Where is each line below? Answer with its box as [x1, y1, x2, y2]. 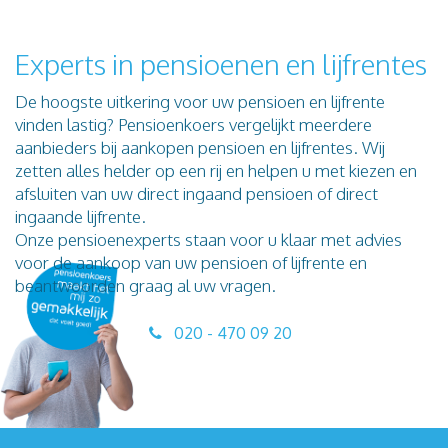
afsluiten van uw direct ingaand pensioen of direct [15, 183, 378, 205]
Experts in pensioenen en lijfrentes [15, 46, 427, 83]
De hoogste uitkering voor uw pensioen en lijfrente [15, 91, 385, 113]
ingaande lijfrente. [15, 206, 146, 228]
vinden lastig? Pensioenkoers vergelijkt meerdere [15, 114, 372, 136]
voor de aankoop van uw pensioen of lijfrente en [15, 252, 367, 274]
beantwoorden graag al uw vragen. [15, 275, 276, 297]
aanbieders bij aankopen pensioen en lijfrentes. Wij [15, 137, 385, 159]
